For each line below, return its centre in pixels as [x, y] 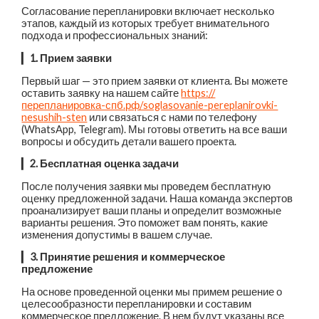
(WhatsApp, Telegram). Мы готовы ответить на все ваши [155, 129]
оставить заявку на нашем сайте [101, 93]
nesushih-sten [54, 117]
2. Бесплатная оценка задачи [105, 164]
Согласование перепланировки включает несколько [148, 11]
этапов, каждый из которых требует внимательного [146, 23]
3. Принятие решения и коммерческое [128, 257]
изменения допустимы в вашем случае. [117, 234]
